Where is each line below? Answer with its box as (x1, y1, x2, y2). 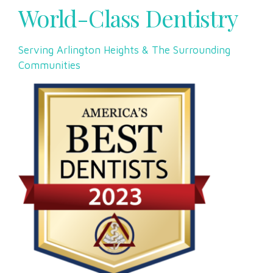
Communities (18, 58, 80, 71)
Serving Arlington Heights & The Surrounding (18, 43, 230, 56)
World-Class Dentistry (18, 1, 238, 34)
